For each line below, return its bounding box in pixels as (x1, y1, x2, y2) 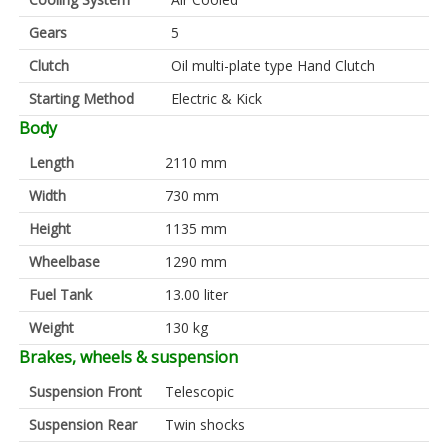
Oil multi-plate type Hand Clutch (171, 56, 375, 76)
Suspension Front (29, 382, 142, 402)
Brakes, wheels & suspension (19, 346, 238, 369)
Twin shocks (165, 415, 245, 435)
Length (29, 153, 74, 173)
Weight (29, 318, 74, 338)
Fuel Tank (29, 285, 92, 305)
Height (29, 219, 71, 239)
